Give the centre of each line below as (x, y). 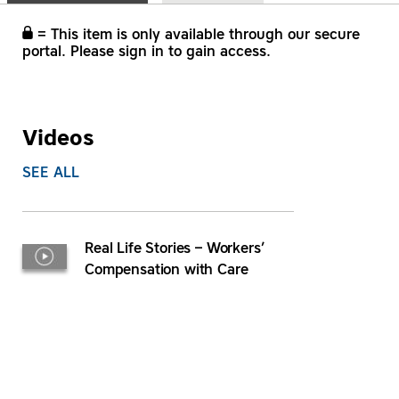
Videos (58, 140)
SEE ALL (51, 174)
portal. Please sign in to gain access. (147, 53)
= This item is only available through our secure (196, 36)
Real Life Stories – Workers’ (175, 249)
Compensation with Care (167, 271)
